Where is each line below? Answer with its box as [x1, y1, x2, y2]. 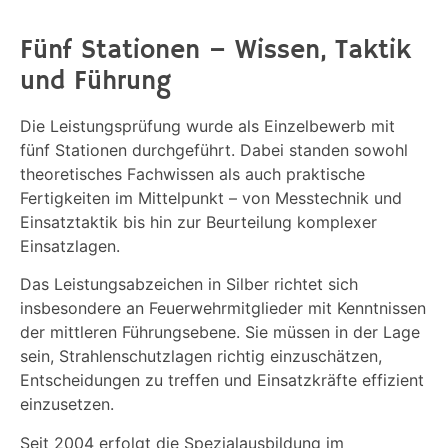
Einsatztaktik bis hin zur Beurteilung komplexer [20, 212, 377, 233]
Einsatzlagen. [20, 236, 120, 257]
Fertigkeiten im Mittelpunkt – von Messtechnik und [20, 188, 402, 209]
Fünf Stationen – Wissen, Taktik [20, 35, 411, 68]
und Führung [20, 66, 171, 99]
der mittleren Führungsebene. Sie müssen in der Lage [20, 322, 420, 343]
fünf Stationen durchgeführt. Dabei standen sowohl [20, 140, 408, 161]
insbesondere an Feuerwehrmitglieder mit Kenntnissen [20, 298, 426, 319]
